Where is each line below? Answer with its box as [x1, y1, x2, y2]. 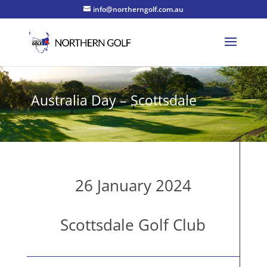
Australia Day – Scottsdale [30, 91, 197, 110]
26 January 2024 [74, 174, 191, 196]
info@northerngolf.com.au [92, 4, 184, 14]
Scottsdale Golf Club [60, 213, 206, 235]
